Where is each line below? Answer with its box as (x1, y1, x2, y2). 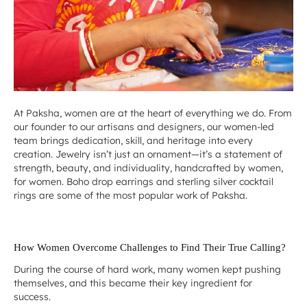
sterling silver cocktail (177, 175, 273, 188)
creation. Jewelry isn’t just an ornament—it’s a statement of (14, 148, 282, 160)
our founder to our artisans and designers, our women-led (14, 121, 274, 133)
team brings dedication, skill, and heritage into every (14, 134, 253, 147)
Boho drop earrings (66, 175, 153, 188)
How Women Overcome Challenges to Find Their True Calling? (14, 241, 286, 253)
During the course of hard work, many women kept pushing (14, 263, 281, 275)
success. (14, 291, 53, 303)
